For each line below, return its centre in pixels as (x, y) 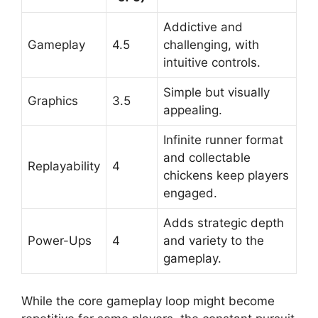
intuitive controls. (212, 63)
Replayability (64, 166)
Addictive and (203, 27)
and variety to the (214, 241)
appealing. (193, 110)
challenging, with (211, 45)
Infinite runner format (223, 140)
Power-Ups (60, 241)
